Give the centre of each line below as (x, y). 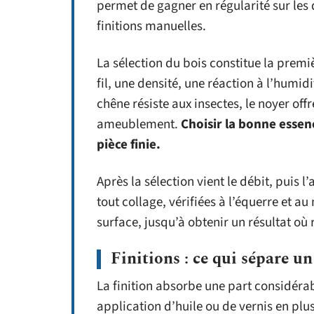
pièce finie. (129, 145)
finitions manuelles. (151, 27)
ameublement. (139, 125)
